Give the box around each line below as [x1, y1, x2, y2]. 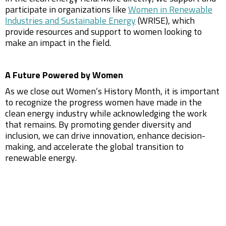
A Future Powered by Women [5, 71, 123, 80]
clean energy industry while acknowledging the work [5, 109, 207, 119]
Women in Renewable [128, 6, 212, 15]
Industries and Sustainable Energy [5, 17, 136, 26]
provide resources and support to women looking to [5, 28, 202, 37]
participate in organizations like [5, 6, 128, 15]
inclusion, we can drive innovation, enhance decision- [5, 132, 205, 141]
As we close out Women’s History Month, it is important [5, 87, 219, 96]
